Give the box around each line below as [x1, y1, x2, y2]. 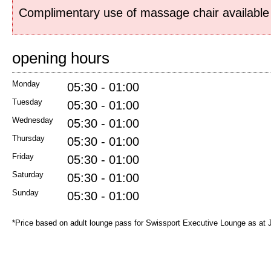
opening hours [12, 49, 109, 67]
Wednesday [12, 116, 53, 125]
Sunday [12, 188, 39, 197]
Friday [12, 152, 34, 161]
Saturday [12, 170, 44, 179]
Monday [12, 79, 40, 88]
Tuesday [12, 97, 42, 106]
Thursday [12, 134, 45, 143]
